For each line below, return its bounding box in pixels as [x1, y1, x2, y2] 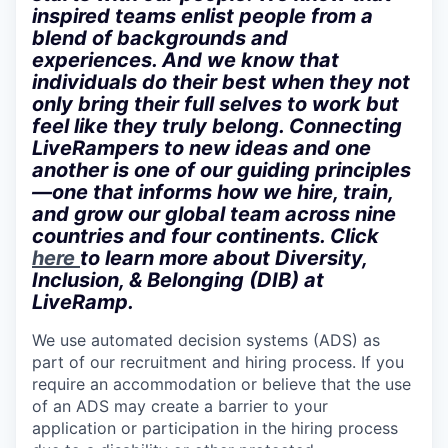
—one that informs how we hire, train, [32, 180, 393, 205]
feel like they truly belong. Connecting [32, 114, 402, 139]
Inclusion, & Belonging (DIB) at [32, 268, 324, 293]
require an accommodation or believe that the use [32, 374, 411, 395]
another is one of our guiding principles [32, 158, 411, 183]
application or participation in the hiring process [32, 418, 398, 439]
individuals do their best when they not [32, 70, 410, 95]
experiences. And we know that [32, 48, 339, 73]
